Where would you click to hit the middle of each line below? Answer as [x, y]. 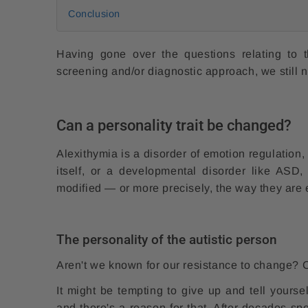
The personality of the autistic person [167, 240]
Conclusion [94, 13]
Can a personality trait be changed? [174, 126]
